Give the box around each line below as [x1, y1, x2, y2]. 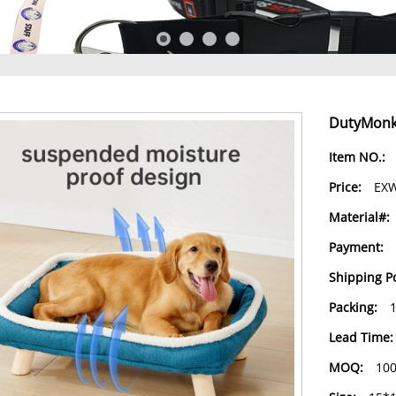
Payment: [328, 239, 384, 255]
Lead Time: [328, 329, 393, 346]
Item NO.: [328, 148, 385, 165]
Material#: [328, 209, 390, 225]
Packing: [328, 299, 377, 316]
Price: [328, 179, 362, 195]
